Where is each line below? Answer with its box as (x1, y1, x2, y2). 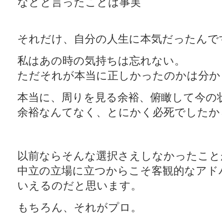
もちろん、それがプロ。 (17, 201, 142, 214)
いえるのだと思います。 (17, 179, 142, 192)
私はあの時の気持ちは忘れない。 (17, 55, 185, 67)
